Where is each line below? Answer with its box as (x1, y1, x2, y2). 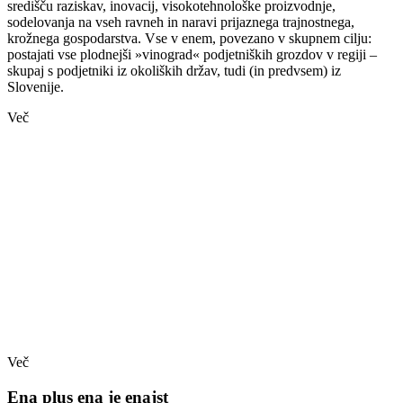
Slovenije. (7, 78, 64, 94)
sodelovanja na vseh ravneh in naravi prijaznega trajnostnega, (7, 13, 354, 30)
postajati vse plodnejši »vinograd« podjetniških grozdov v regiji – (7, 46, 377, 62)
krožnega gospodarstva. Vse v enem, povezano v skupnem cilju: (7, 30, 372, 46)
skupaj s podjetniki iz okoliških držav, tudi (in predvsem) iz (7, 62, 341, 78)
